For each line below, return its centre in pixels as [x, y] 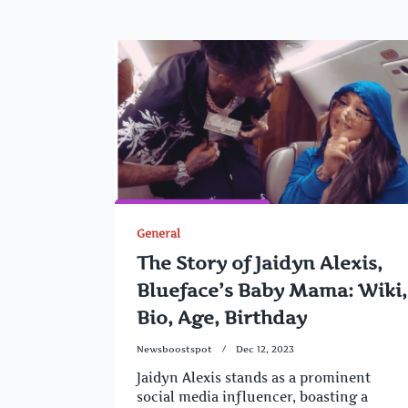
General [158, 234]
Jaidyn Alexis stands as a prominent [254, 378]
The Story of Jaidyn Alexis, [260, 263]
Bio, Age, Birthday [222, 318]
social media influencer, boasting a [252, 397]
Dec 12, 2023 [265, 349]
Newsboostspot [174, 349]
